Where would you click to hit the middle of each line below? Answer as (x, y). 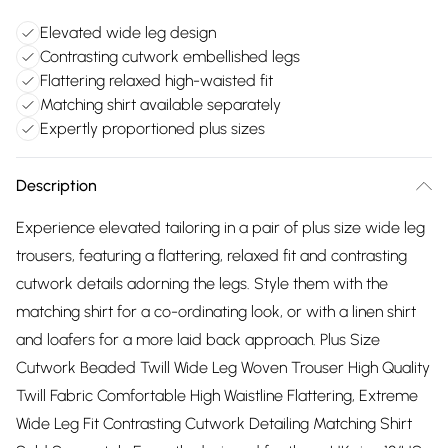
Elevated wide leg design (128, 32)
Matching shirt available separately (160, 104)
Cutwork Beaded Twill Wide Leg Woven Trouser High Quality (223, 367)
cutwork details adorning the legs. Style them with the (202, 283)
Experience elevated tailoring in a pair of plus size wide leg (220, 227)
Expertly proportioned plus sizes (152, 128)
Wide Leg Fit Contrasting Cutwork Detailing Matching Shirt (214, 423)
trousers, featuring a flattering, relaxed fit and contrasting (211, 255)
